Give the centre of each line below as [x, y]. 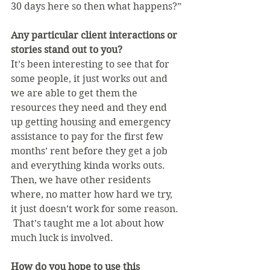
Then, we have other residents [82, 180]
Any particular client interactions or [95, 36]
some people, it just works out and [90, 79]
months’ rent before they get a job [90, 151]
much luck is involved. [62, 238]
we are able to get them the [75, 93]
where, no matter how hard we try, [93, 195]
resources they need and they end [90, 108]
